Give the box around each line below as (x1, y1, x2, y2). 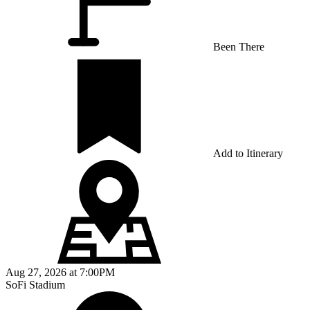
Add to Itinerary (213, 147, 283, 159)
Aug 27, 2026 (6, 266, 66, 278)
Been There (213, 40, 264, 53)
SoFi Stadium (6, 278, 65, 291)
